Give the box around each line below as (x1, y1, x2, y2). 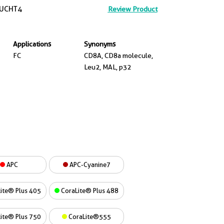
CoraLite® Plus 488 (59, 186, 118, 194)
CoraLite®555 (67, 212, 111, 220)
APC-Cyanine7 (67, 160, 110, 168)
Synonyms (84, 40, 115, 48)
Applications (12, 40, 51, 48)
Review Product (107, 5, 157, 13)
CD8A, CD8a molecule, (84, 51, 153, 59)
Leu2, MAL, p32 (84, 63, 131, 71)
